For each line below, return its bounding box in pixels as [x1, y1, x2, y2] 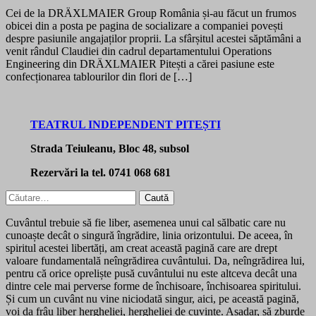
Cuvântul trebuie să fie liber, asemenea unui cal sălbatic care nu [6, 216, 286, 229]
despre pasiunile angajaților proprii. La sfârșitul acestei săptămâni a [6, 32, 301, 44]
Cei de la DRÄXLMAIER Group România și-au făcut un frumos [6, 6, 296, 19]
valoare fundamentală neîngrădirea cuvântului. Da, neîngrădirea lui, [6, 254, 305, 267]
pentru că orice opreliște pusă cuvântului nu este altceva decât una [6, 267, 297, 279]
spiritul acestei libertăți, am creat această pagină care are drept [6, 241, 277, 254]
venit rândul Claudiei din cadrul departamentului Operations [6, 44, 272, 57]
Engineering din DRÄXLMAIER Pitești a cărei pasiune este [6, 57, 274, 70]
